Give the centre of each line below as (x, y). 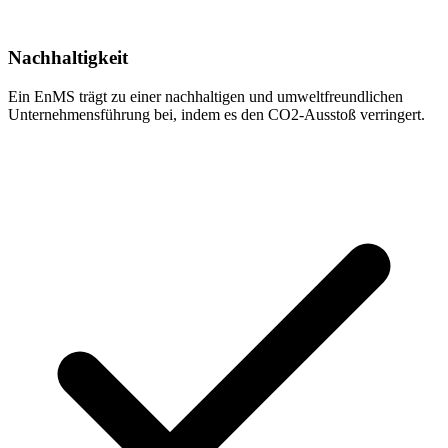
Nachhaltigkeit (68, 58)
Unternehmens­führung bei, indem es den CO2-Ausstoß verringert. (216, 114)
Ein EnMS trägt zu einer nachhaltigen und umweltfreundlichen (205, 96)
